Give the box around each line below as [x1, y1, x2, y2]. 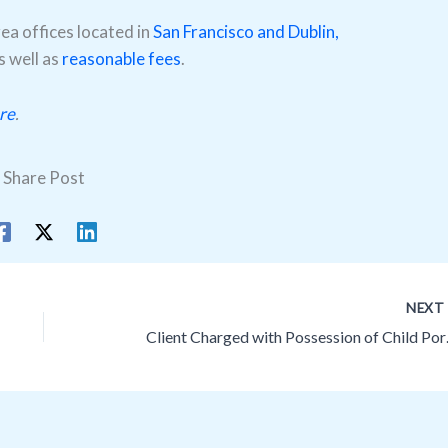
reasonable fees [62, 48, 181, 70]
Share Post [3, 166, 85, 188]
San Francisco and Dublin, [150, 21, 339, 43]
